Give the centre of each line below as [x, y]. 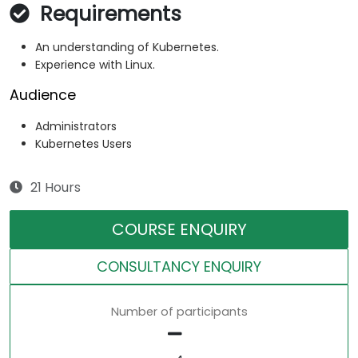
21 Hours [56, 188]
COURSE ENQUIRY [179, 230]
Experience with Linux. [95, 65]
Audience [43, 95]
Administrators [76, 127]
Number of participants [179, 312]
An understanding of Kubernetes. [127, 48]
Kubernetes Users [84, 144]
